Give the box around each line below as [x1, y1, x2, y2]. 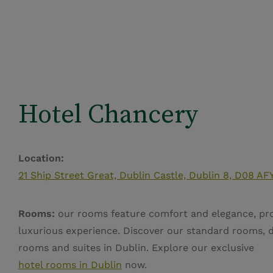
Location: [18, 152, 64, 164]
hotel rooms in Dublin [18, 258, 122, 271]
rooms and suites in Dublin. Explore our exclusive [18, 241, 254, 253]
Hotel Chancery [18, 95, 198, 131]
